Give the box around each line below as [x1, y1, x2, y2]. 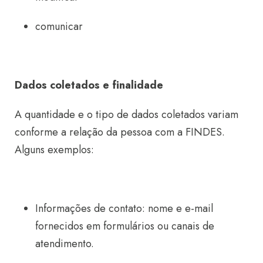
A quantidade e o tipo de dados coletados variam [15, 106, 238, 122]
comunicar [35, 18, 83, 34]
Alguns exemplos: [15, 141, 94, 157]
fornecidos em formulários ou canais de [35, 218, 214, 234]
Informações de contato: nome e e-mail [35, 200, 213, 216]
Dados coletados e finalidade [15, 77, 163, 93]
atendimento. [35, 235, 94, 251]
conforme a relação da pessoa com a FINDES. [15, 124, 225, 140]
